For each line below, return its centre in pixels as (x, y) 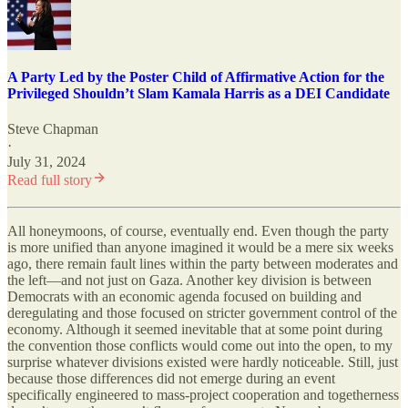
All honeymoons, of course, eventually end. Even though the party (198, 231)
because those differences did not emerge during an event (171, 379)
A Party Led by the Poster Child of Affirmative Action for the (196, 76)
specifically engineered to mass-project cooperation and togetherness (203, 395)
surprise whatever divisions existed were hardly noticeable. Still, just (203, 362)
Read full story (50, 180)
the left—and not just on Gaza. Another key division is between (189, 280)
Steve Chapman (53, 129)
